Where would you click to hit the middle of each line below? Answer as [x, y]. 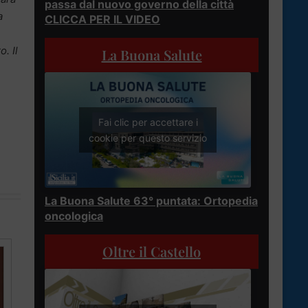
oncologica [74, 216]
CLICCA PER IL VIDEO [102, 19]
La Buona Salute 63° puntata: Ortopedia [151, 201]
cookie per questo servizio [148, 138]
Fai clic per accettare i [148, 122]
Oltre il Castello [152, 252]
